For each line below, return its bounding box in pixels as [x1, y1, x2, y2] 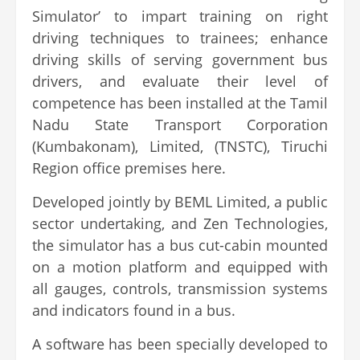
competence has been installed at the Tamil [32, 92, 328, 112]
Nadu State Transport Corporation [32, 114, 328, 134]
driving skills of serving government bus [32, 49, 328, 69]
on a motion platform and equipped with [32, 256, 328, 276]
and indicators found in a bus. [32, 300, 235, 320]
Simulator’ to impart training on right [32, 6, 328, 26]
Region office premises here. [32, 157, 226, 178]
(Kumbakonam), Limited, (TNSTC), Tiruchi [32, 136, 328, 156]
